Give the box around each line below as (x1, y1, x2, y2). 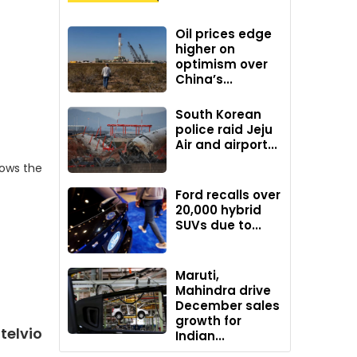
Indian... (175, 328, 226, 345)
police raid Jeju (175, 121, 273, 139)
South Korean (175, 106, 262, 124)
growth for (175, 312, 242, 330)
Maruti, (175, 267, 220, 284)
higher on (175, 41, 236, 58)
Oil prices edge (175, 25, 273, 43)
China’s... (175, 71, 233, 88)
